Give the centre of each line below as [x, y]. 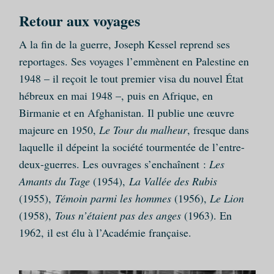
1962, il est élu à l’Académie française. [105, 233]
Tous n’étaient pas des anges [119, 216]
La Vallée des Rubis [173, 181]
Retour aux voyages [79, 21]
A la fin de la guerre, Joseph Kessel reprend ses [124, 44]
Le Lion [225, 198]
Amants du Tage [56, 181]
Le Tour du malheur [143, 130]
